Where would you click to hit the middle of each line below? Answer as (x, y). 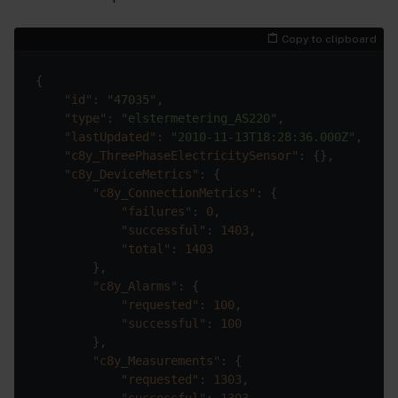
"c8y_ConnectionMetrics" (174, 192)
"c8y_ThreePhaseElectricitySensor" (181, 155)
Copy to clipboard (329, 39)
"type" (85, 118)
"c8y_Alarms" (135, 286)
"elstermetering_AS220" (199, 118)
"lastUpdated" (110, 136)
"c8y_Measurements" (156, 360)
